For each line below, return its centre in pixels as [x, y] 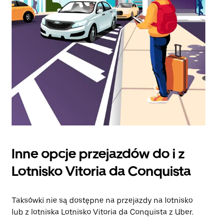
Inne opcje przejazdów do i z [98, 154]
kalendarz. [30, 38]
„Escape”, [28, 11]
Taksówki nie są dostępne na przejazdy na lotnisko [102, 200]
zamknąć [27, 29]
